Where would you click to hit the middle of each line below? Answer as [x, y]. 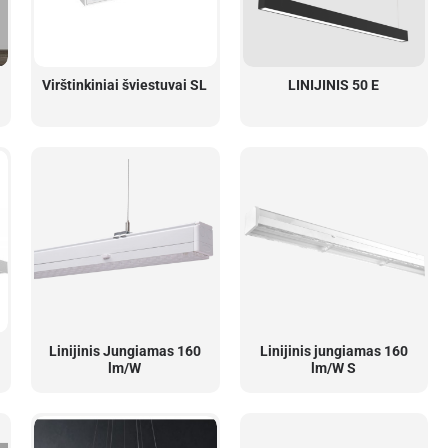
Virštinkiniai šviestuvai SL [125, 84]
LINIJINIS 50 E [334, 84]
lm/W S [334, 367]
